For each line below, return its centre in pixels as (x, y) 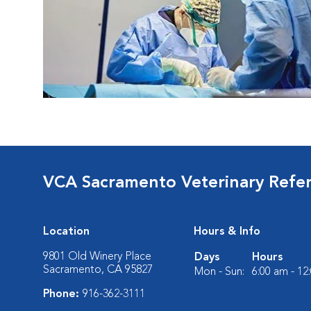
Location (66, 232)
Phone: (63, 294)
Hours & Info (227, 232)
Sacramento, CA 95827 (98, 270)
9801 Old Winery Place (97, 257)
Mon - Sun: (219, 272)
